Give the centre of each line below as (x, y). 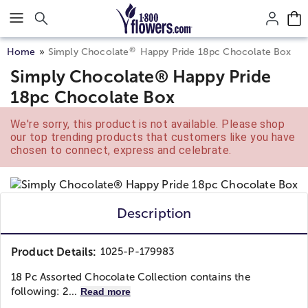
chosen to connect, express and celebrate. (121, 150)
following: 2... (46, 291)
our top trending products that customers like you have (153, 137)
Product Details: (54, 252)
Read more (105, 291)
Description (154, 213)
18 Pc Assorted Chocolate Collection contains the (131, 277)
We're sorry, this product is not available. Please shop (148, 124)
